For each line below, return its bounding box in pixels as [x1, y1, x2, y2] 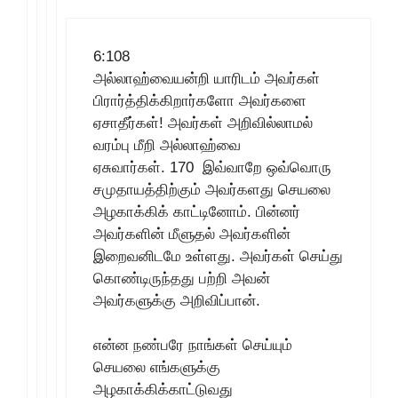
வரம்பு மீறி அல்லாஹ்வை [93, 136, 241, 154]
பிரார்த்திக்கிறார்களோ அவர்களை [93, 92, 306, 109]
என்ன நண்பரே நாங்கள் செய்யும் [93, 337, 292, 354]
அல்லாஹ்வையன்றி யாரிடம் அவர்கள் [93, 69, 320, 87]
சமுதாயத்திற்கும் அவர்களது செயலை [93, 180, 330, 198]
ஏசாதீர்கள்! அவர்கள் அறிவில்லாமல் [93, 114, 313, 131]
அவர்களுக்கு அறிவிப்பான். [93, 291, 260, 309]
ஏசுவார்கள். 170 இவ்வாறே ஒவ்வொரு [93, 158, 331, 176]
